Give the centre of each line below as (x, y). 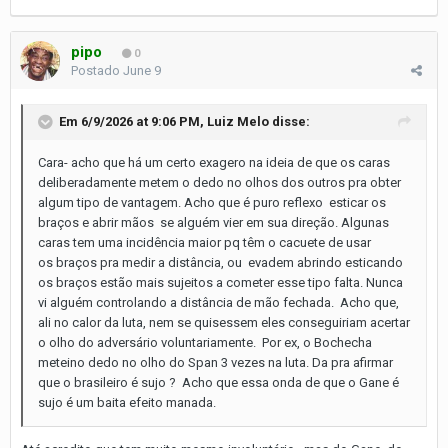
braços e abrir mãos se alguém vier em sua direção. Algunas (213, 222)
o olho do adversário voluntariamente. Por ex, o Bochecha (205, 342)
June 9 (142, 70)
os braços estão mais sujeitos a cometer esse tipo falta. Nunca (220, 282)
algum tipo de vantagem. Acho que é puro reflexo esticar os (212, 202)
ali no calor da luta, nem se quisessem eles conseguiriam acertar (224, 322)
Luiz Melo (238, 121)
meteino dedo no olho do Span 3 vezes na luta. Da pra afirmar (215, 362)
